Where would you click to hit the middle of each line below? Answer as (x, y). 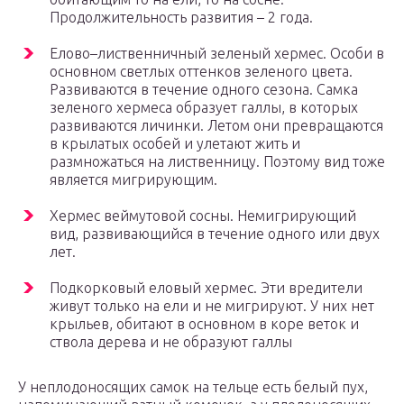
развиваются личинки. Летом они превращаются (216, 126)
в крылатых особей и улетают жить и (175, 144)
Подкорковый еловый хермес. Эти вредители (206, 288)
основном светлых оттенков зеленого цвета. (201, 72)
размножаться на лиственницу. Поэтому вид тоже (217, 162)
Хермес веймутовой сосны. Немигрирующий (203, 216)
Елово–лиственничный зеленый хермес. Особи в (217, 54)
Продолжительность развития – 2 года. (181, 18)
